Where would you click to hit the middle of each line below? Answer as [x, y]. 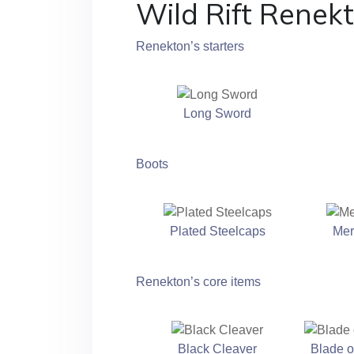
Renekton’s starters [190, 47]
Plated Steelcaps [217, 231]
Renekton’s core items [198, 281]
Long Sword [218, 114]
